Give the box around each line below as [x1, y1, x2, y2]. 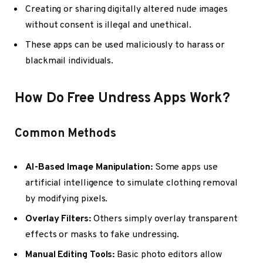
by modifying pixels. [25, 193, 108, 205]
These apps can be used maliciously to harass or [25, 39, 225, 52]
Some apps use [152, 161, 218, 173]
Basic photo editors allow [114, 248, 222, 261]
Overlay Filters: [25, 213, 91, 225]
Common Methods [15, 126, 116, 142]
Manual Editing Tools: [25, 248, 115, 261]
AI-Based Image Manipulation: [25, 161, 153, 173]
